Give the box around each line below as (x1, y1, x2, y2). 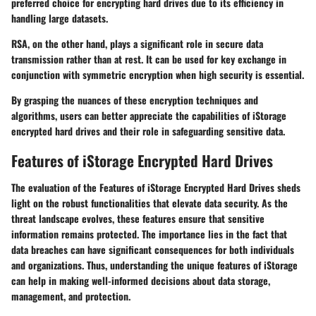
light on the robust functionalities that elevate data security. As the (11, 195, 288, 210)
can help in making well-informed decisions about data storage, (11, 272, 270, 288)
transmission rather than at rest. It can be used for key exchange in (11, 51, 286, 67)
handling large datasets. (11, 11, 108, 26)
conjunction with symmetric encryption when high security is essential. (11, 67, 304, 83)
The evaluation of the (11, 179, 99, 195)
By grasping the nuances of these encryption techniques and (11, 92, 258, 108)
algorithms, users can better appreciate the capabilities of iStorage (11, 108, 286, 123)
